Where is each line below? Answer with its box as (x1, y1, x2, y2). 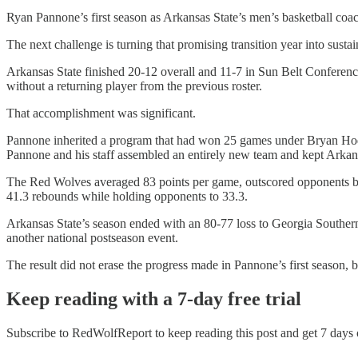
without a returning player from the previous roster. (6, 78, 262, 93)
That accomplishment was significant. (6, 105, 196, 120)
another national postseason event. (6, 230, 178, 245)
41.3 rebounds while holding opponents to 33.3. (6, 189, 248, 203)
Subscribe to (6, 325, 72, 340)
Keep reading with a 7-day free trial (6, 288, 301, 309)
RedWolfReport (72, 325, 152, 340)
